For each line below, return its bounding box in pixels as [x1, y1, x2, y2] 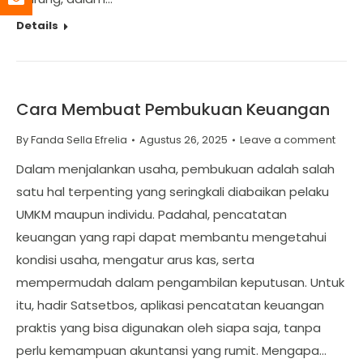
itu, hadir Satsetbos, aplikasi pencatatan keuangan [16, 297, 324, 314]
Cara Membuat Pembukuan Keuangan [16, 98, 330, 121]
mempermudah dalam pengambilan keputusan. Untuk [16, 274, 344, 291]
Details [16, 18, 58, 33]
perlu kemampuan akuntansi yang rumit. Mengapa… [16, 342, 327, 359]
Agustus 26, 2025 [139, 132, 228, 147]
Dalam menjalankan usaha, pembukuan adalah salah [16, 160, 335, 177]
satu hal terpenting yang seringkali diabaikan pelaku [16, 183, 329, 200]
